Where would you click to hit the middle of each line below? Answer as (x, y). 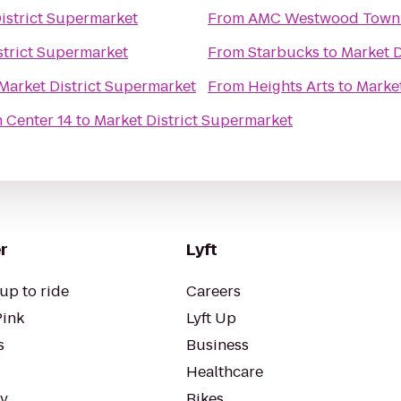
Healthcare (225, 372)
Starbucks (284, 52)
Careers (213, 291)
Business (218, 345)
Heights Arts (291, 86)
